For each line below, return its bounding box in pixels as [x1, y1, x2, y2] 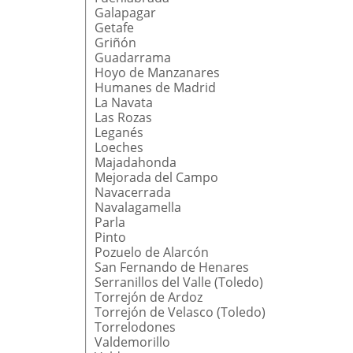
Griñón [94, 33, 136, 51]
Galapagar [94, 3, 156, 21]
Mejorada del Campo [94, 168, 218, 186]
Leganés [94, 123, 143, 141]
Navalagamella [94, 198, 181, 216]
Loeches [94, 138, 143, 156]
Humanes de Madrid [94, 78, 216, 96]
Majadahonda [94, 153, 176, 171]
